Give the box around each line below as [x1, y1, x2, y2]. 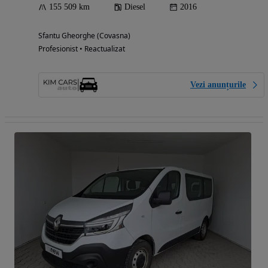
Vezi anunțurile [190, 80, 246, 89]
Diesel [124, 2, 145, 11]
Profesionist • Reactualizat [38, 43, 125, 54]
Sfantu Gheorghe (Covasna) [38, 30, 130, 41]
